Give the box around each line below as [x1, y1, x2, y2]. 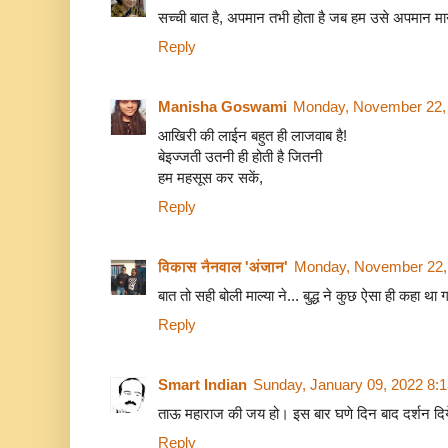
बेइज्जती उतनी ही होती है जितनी [158, 148, 322, 166]
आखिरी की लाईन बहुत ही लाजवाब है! [158, 127, 347, 145]
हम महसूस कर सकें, [158, 169, 263, 187]
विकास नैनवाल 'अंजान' [158, 258, 288, 276]
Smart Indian [158, 376, 247, 394]
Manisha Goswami [158, 98, 287, 116]
